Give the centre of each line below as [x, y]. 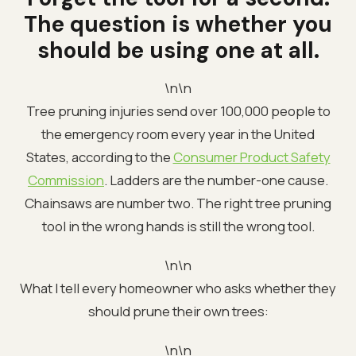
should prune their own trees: [178, 311]
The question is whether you [178, 24]
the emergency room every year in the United [178, 133]
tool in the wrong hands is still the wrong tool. [178, 226]
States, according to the [99, 157]
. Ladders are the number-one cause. [216, 180]
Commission [66, 180]
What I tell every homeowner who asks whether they [178, 288]
